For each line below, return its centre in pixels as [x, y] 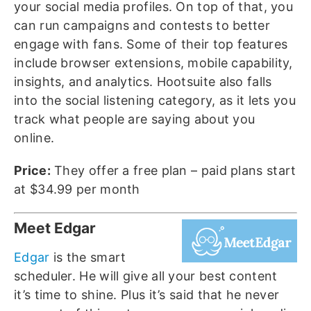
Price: [32, 171]
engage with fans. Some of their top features [151, 44]
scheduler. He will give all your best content [146, 276]
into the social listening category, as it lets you [155, 101]
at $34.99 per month [77, 190]
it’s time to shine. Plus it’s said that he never [147, 295]
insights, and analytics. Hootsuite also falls [143, 82]
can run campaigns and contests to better [142, 26]
